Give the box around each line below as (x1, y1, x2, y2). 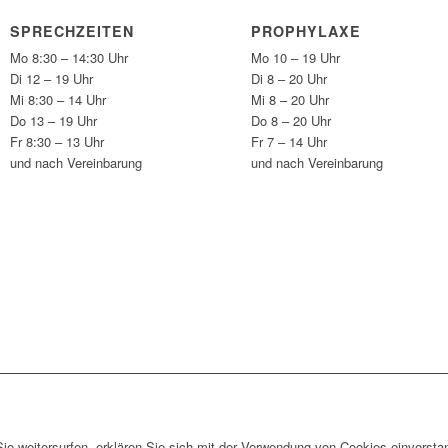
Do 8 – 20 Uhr (251, 111, 332, 131)
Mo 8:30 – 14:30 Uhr (10, 48, 129, 68)
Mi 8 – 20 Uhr (251, 90, 330, 110)
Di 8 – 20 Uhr (251, 69, 328, 89)
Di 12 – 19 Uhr (10, 69, 94, 89)
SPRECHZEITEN (10, 21, 135, 42)
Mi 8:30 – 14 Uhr (10, 90, 107, 110)
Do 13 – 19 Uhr (10, 111, 98, 131)
